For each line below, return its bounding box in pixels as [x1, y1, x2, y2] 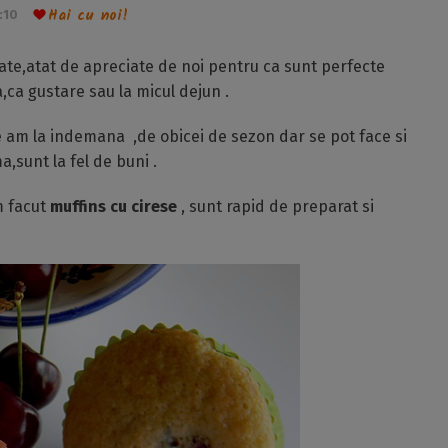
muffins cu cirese [46, 197, 177, 216]
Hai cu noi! [48, 4, 129, 28]
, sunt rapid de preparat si [177, 197, 374, 216]
